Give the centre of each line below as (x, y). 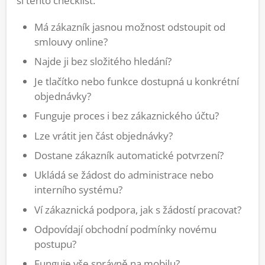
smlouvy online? (71, 41)
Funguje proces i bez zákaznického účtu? (127, 116)
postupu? (55, 244)
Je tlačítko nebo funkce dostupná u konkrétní (137, 81)
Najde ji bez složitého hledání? (103, 62)
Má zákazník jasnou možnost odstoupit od (130, 27)
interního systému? (78, 190)
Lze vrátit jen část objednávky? (104, 135)
